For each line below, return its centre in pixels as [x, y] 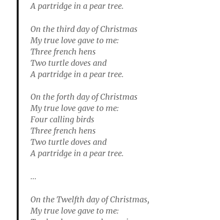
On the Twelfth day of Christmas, [90, 199]
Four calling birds [63, 120]
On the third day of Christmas [84, 29]
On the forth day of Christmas [84, 97]
